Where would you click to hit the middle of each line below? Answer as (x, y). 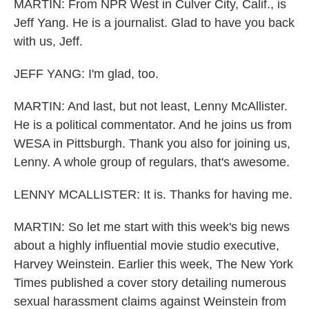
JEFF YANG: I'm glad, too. (86, 74)
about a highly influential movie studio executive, (147, 246)
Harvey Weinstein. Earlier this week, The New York (153, 264)
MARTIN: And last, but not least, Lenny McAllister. (151, 106)
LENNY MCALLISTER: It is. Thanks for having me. (153, 195)
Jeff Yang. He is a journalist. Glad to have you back (154, 23)
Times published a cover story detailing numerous (150, 283)
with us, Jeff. (48, 41)
